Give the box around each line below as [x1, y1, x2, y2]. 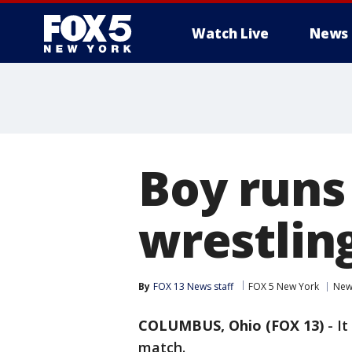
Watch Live [192, 24, 269, 42]
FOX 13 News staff [153, 280, 233, 293]
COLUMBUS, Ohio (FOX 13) [138, 316, 324, 335]
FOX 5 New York [248, 280, 319, 293]
